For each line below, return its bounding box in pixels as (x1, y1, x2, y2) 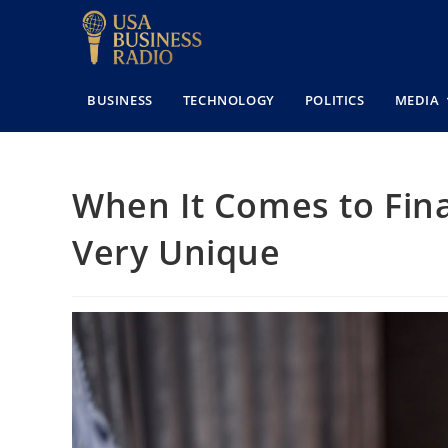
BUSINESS (87, 90, 153, 109)
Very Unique (72, 228, 281, 275)
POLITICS (304, 90, 365, 109)
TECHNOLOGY (182, 90, 275, 109)
